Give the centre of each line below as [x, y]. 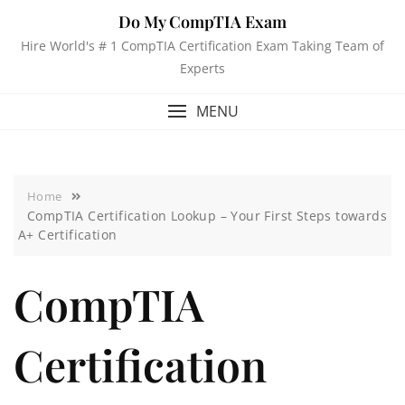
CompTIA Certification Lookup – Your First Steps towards [207, 216]
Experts [202, 68]
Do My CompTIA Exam [202, 22]
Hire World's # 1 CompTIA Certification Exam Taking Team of [202, 46]
